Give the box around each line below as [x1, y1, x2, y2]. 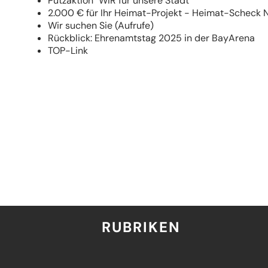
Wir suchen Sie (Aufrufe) [48, 19, 154, 32]
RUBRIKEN [102, 217, 181, 236]
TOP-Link [48, 44, 88, 57]
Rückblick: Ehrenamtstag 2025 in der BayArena [48, 32, 260, 45]
